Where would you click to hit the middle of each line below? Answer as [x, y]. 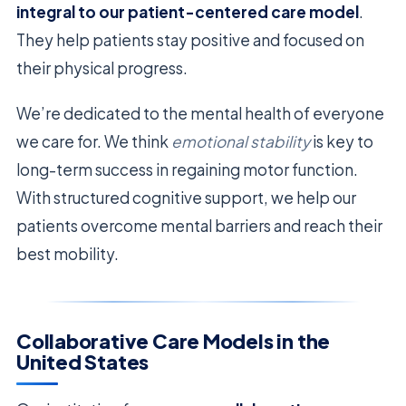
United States [83, 362]
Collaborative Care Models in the [174, 341]
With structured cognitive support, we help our [186, 197]
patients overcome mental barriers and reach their [199, 225]
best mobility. [68, 253]
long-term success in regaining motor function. [187, 169]
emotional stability [241, 141]
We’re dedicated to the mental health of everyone [200, 113]
